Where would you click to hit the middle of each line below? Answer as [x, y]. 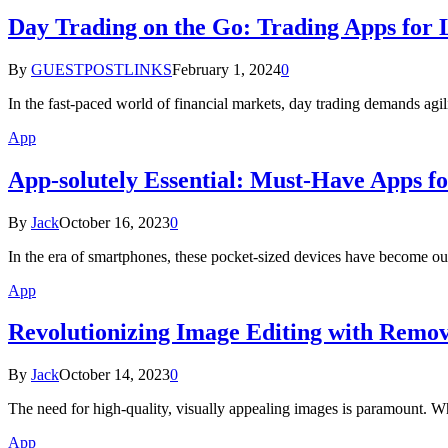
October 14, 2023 [114, 375]
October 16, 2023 [114, 222]
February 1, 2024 [226, 69]
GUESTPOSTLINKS [101, 69]
